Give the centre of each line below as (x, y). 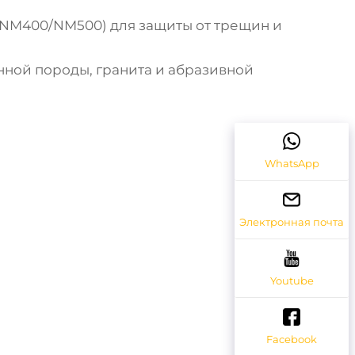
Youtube (292, 281)
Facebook (292, 339)
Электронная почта (292, 222)
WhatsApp (292, 164)
